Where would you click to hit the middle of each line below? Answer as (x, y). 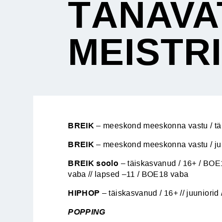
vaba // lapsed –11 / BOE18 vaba (128, 174)
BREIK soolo (93, 164)
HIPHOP (84, 193)
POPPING (87, 212)
